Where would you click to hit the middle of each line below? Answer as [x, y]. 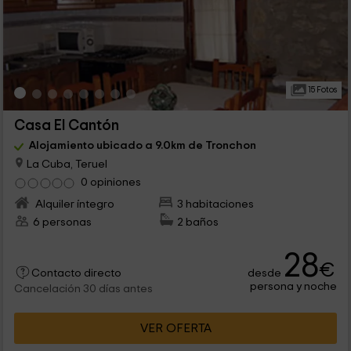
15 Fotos [321, 90]
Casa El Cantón [66, 126]
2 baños [198, 223]
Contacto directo [76, 274]
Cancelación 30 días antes [83, 289]
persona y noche [294, 287]
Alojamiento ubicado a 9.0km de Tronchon [142, 146]
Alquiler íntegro [73, 204]
